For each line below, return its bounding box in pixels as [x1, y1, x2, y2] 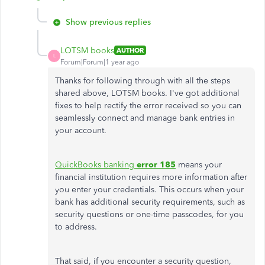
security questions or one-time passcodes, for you [55, 209, 244, 219]
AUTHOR [117, 46, 144, 55]
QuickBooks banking [55, 159, 137, 170]
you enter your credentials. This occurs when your [55, 184, 244, 195]
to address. [55, 221, 97, 232]
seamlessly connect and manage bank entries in [55, 112, 235, 123]
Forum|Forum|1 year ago [60, 57, 139, 66]
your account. [55, 125, 106, 135]
